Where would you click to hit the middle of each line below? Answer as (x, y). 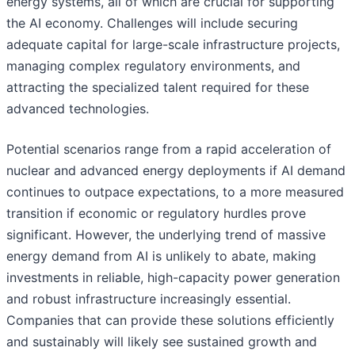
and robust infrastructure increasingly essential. (149, 299)
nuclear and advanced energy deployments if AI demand (176, 171)
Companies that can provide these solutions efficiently (170, 321)
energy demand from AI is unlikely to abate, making (161, 256)
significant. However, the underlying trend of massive (166, 235)
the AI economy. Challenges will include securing (152, 23)
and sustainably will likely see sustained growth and (162, 342)
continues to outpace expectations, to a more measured (175, 192)
